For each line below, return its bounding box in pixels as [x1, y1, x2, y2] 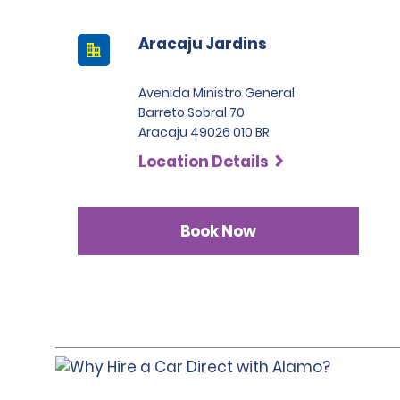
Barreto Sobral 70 [138, 104, 245, 121]
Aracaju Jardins [138, 33, 267, 54]
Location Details [138, 151, 269, 172]
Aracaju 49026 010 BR [138, 123, 270, 141]
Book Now [180, 220, 257, 242]
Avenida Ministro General [138, 84, 295, 102]
